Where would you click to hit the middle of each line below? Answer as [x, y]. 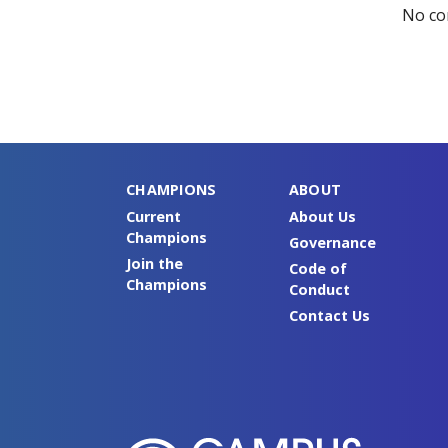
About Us [322, 216]
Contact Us [329, 315]
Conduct [319, 289]
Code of [317, 268]
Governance [332, 242]
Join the [154, 263]
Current [153, 216]
